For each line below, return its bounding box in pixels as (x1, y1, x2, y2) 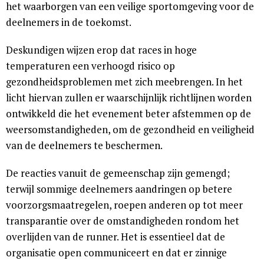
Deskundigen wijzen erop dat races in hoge (6, 43, 197, 57)
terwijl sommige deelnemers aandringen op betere (6, 182, 232, 196)
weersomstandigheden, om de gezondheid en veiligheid (6, 123, 255, 137)
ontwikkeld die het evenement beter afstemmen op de (6, 107, 251, 121)
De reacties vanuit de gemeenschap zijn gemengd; (6, 166, 230, 180)
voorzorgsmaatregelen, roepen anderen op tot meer (6, 198, 243, 212)
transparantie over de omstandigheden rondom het (6, 214, 239, 228)
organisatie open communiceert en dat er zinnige (6, 246, 227, 260)
